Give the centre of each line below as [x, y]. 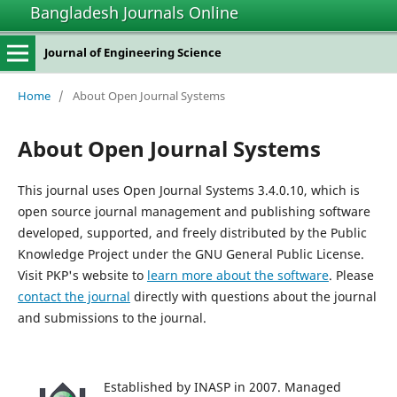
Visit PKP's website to [82, 275]
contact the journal [74, 296]
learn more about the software [237, 275]
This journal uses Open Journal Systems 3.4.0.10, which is [188, 190]
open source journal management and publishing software [194, 211]
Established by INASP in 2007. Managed [222, 386]
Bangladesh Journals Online [134, 12]
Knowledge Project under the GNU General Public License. [191, 253]
